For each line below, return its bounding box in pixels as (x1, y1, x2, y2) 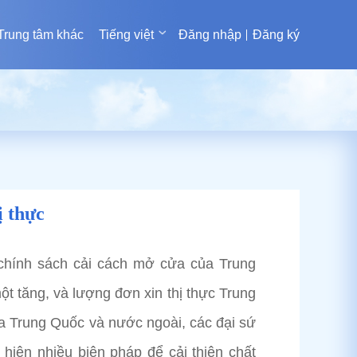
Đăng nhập (178, 28, 241, 41)
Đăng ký (253, 28, 300, 41)
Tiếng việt (99, 28, 154, 41)
